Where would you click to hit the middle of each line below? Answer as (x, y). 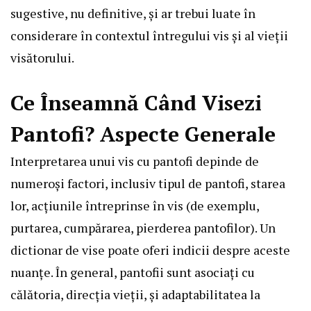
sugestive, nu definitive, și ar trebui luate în (133, 13)
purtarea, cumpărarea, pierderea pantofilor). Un (143, 227)
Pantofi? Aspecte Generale (143, 134)
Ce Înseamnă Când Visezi (136, 102)
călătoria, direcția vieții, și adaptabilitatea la (135, 294)
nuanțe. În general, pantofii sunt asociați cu (133, 272)
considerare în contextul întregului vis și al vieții (149, 35)
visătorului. (42, 57)
